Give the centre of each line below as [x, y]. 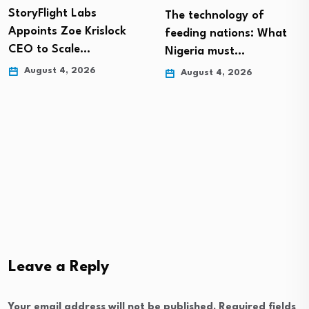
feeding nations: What [226, 33]
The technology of [215, 15]
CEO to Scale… [49, 49]
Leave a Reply [59, 267]
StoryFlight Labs [52, 13]
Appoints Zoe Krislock [67, 31]
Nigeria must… [205, 51]
